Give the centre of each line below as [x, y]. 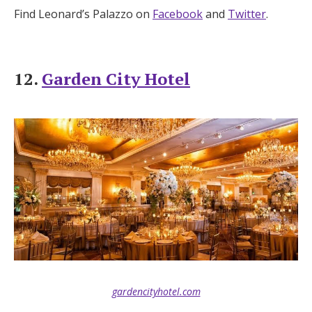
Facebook [178, 14]
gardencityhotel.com [156, 291]
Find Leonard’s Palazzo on [83, 14]
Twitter [247, 14]
